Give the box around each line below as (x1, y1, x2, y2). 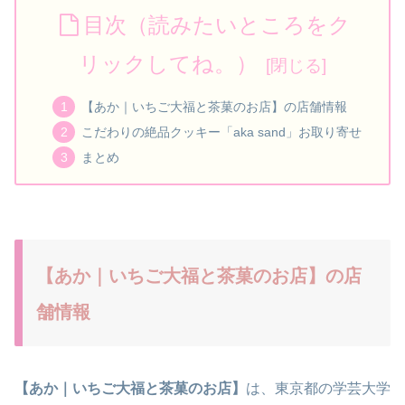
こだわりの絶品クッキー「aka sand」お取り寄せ (80, 124, 362, 139)
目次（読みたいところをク (82, 13, 351, 38)
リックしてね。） (78, 52, 258, 77)
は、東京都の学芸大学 (246, 380, 391, 396)
